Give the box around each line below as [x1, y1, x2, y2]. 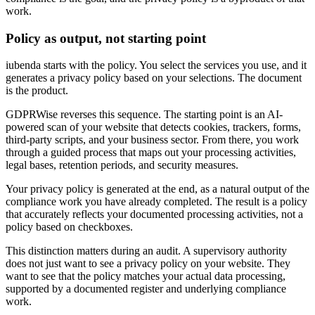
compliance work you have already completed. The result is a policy [6, 195, 307, 208]
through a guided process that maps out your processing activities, [6, 146, 296, 159]
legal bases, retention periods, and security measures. [6, 159, 238, 172]
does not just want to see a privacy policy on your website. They [6, 257, 290, 270]
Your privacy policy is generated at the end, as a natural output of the [6, 183, 309, 195]
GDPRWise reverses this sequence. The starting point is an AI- [6, 108, 283, 121]
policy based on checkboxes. [6, 221, 133, 233]
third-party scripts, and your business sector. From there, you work [6, 134, 299, 146]
